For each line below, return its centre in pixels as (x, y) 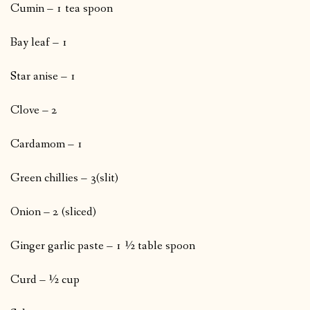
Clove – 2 (34, 111)
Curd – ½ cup (45, 280)
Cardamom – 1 (47, 145)
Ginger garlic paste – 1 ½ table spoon (103, 246)
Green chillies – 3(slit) (64, 179)
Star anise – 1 (43, 77)
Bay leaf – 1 (39, 43)
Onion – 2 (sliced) (53, 212)
